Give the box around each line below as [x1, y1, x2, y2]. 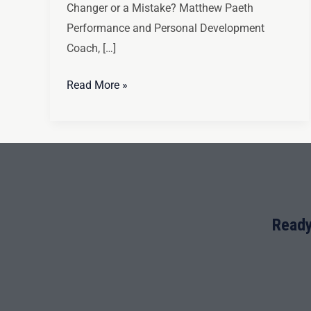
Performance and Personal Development [67, 21, 264, 35]
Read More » [67, 78, 128, 92]
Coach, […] [67, 41, 116, 55]
